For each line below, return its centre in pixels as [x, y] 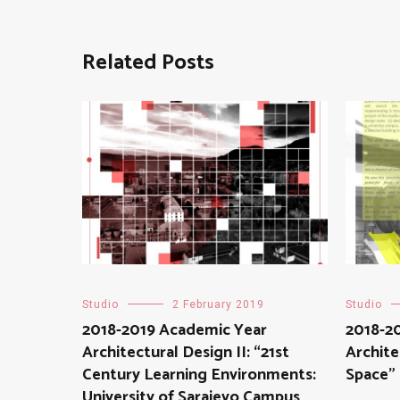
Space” [371, 375]
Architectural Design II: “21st [186, 353]
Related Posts [148, 63]
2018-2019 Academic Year [175, 331]
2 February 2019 [218, 305]
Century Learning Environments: [199, 375]
